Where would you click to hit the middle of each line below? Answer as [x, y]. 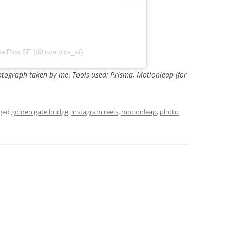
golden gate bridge [40, 112]
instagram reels [95, 112]
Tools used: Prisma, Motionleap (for [130, 74]
